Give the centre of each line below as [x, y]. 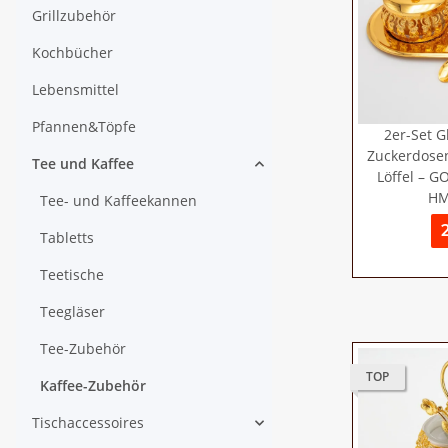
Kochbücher [72, 52]
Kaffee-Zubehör [93, 385]
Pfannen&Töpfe [84, 126]
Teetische [72, 274]
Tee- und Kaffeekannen [118, 200]
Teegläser [72, 311]
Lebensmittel [75, 89]
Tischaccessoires [88, 422]
